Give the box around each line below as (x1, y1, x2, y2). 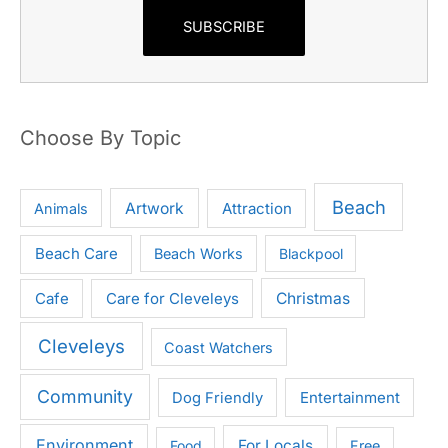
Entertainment (299, 387, 400, 407)
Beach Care (34, 244, 118, 264)
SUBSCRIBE (183, 17, 265, 36)
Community (36, 385, 133, 407)
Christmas (276, 288, 351, 308)
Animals (33, 199, 88, 217)
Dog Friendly (172, 388, 264, 407)
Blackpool (278, 245, 343, 263)
